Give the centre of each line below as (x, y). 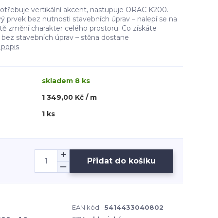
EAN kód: (86, 207)
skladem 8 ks (66, 81)
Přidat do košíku (121, 161)
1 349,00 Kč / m (69, 97)
